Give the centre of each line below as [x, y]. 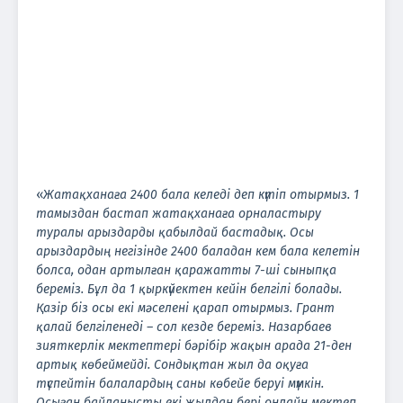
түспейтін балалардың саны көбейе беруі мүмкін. [180, 383]
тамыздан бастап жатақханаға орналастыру [179, 213]
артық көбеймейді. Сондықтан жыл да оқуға [172, 364]
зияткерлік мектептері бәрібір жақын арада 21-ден [194, 345]
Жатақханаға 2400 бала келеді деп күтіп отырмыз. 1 [201, 194]
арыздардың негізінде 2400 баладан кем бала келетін [198, 251]
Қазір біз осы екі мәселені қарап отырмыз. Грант [185, 308]
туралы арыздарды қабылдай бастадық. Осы [175, 232]
